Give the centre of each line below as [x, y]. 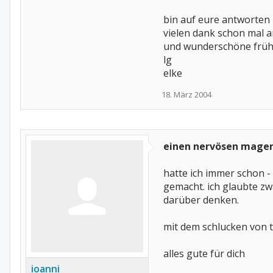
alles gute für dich [204, 253]
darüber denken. [201, 200]
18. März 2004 [186, 94]
